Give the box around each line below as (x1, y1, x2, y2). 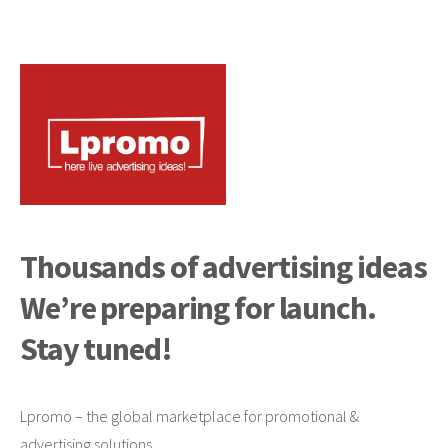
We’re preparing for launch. (20, 287, 376, 328)
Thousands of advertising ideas (20, 246, 427, 287)
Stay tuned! (20, 328, 172, 369)
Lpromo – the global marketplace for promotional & (20, 405, 359, 426)
